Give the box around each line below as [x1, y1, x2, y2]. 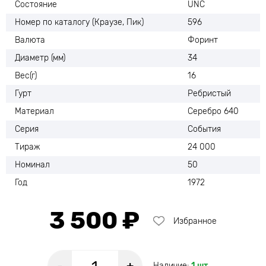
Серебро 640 [188, 106, 239, 117]
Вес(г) [15, 71, 37, 81]
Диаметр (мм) [15, 53, 65, 64]
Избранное [173, 216, 217, 226]
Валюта [15, 35, 45, 46]
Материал [15, 106, 54, 117]
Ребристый [188, 88, 231, 99]
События [188, 124, 221, 135]
